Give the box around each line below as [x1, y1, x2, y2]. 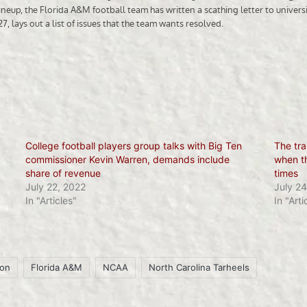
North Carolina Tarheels [149, 261, 249, 273]
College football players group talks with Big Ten [25, 139, 242, 151]
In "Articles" [25, 194, 77, 206]
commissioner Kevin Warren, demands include [25, 153, 230, 165]
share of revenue [25, 167, 101, 179]
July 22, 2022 [25, 180, 86, 193]
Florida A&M [31, 261, 82, 273]
